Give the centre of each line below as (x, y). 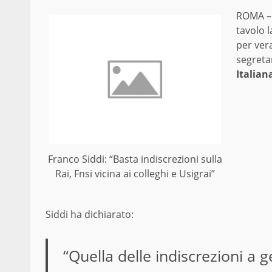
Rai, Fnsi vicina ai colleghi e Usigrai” (135, 173)
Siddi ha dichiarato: (90, 214)
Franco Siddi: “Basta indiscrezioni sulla (135, 159)
